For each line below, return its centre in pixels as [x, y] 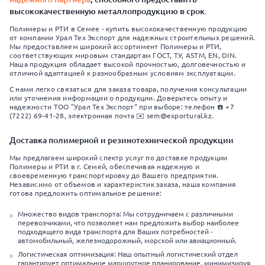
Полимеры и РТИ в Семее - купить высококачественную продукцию [129, 29]
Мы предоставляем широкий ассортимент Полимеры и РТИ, [116, 46]
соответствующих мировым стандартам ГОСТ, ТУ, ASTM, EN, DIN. [123, 55]
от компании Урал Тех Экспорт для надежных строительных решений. [132, 38]
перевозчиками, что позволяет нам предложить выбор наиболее [128, 223]
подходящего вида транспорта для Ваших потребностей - [115, 232]
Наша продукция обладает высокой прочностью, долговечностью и [128, 64]
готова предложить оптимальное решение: [86, 193]
